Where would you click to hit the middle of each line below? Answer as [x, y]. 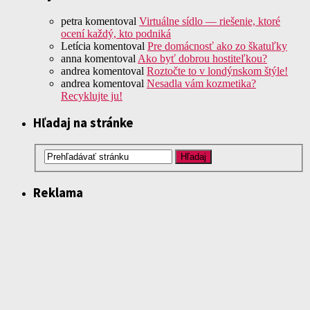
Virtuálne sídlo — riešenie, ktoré [210, 21]
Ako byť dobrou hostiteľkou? [202, 58]
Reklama [58, 193]
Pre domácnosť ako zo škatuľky [217, 46]
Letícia [76, 46]
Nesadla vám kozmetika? [201, 83]
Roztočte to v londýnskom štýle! [217, 71]
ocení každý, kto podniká [116, 33]
